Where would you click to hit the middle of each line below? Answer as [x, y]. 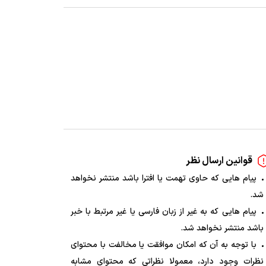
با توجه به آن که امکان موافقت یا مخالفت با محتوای [164, 245]
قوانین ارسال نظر [219, 161]
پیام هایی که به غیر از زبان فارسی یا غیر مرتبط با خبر [164, 211]
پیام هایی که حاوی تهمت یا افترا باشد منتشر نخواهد [164, 178]
